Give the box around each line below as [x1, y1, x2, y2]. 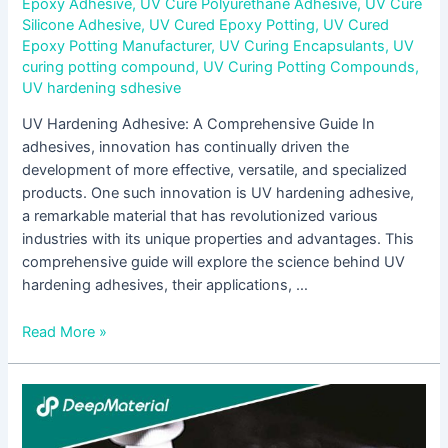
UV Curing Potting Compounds [203, 57, 416, 76]
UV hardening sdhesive [22, 78, 182, 97]
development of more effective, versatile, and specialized [22, 161, 408, 180]
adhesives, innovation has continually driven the [22, 138, 350, 157]
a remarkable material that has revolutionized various [22, 207, 379, 226]
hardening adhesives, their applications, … [22, 276, 309, 295]
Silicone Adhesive [22, 15, 142, 34]
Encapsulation [21, 407, 118, 426]
